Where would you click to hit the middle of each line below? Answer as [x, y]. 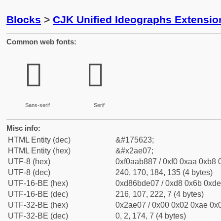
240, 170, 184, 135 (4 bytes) [164, 172]
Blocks [24, 19]
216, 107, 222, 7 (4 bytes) [160, 194]
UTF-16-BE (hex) [38, 183]
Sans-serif [37, 105]
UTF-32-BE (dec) [38, 216]
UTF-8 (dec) [29, 172]
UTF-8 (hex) [29, 162]
